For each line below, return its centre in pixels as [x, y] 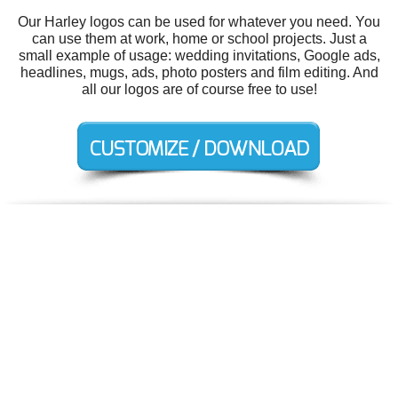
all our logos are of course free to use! [199, 89]
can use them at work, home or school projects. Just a [199, 38]
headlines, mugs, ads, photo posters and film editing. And [199, 72]
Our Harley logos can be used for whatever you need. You [199, 21]
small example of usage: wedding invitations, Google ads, [199, 55]
